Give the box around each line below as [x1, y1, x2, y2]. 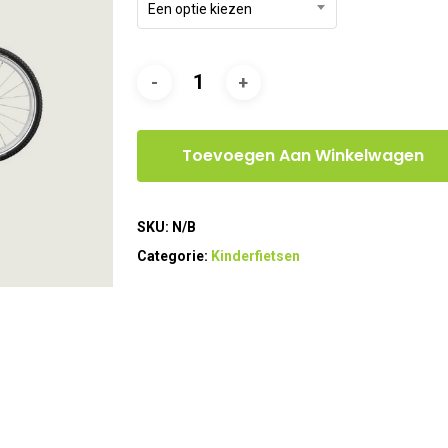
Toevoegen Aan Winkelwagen [181, 144, 424, 168]
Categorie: [136, 248, 211, 265]
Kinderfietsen [210, 248, 300, 265]
